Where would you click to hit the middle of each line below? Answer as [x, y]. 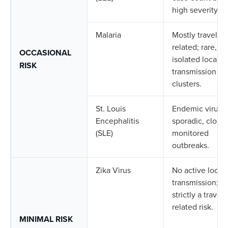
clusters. [187, 83]
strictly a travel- [199, 194]
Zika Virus [113, 170]
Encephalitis [117, 121]
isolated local [195, 59]
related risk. [193, 207]
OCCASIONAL [45, 53]
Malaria [108, 35]
